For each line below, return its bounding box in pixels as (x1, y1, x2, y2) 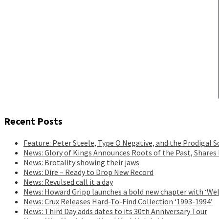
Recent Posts (4, 114, 63, 127)
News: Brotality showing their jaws (23, 157, 139, 167)
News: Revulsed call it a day (23, 176, 113, 187)
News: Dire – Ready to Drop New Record (23, 167, 153, 177)
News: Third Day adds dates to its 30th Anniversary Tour (23, 206, 207, 216)
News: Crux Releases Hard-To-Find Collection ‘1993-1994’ (23, 196, 213, 206)
